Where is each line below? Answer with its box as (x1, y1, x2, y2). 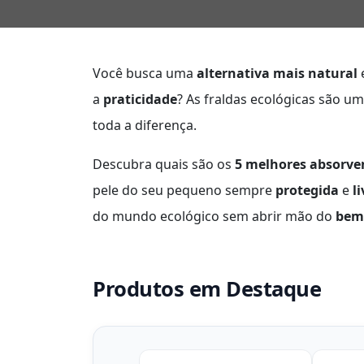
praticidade (103, 90, 177, 108)
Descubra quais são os (93, 155, 235, 173)
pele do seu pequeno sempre (93, 181, 275, 199)
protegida (275, 181, 339, 199)
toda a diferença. (93, 116, 197, 134)
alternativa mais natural (197, 64, 357, 82)
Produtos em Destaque (93, 275, 321, 303)
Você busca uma (93, 64, 197, 82)
